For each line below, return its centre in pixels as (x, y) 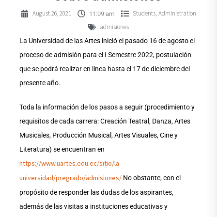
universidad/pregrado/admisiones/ (70, 178)
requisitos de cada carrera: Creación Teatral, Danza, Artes (105, 121)
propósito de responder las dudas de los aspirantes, (96, 193)
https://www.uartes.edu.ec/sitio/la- (70, 164)
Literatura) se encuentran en (62, 149)
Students (144, 14)
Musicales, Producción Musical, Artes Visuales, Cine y (99, 135)
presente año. (40, 83)
